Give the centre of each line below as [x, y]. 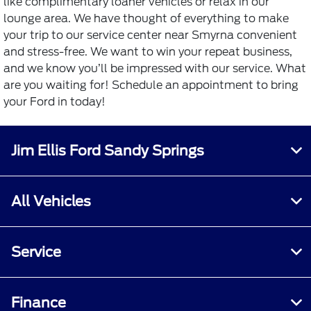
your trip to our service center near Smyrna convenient [150, 35]
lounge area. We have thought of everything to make [146, 18]
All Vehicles [51, 201]
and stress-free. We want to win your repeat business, [148, 51]
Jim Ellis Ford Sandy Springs [108, 150]
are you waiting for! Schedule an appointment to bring [151, 85]
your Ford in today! [54, 101]
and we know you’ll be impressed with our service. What [155, 68]
